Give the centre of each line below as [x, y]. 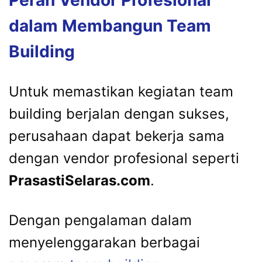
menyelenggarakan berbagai [104, 243]
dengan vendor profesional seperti [124, 158]
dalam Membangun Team [110, 26]
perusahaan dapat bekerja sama [117, 136]
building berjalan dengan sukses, [119, 114]
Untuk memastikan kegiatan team [121, 92]
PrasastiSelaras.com [80, 181]
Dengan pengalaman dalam [100, 220]
